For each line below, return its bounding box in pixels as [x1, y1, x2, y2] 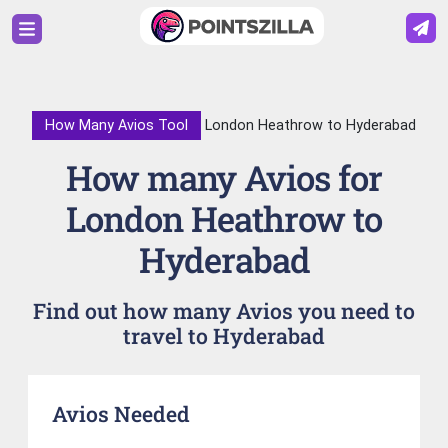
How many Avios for [66, 154, 382, 200]
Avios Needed [52, 400, 190, 429]
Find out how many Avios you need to [33, 296, 415, 325]
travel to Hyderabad [123, 321, 325, 350]
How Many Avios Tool [45, 117, 188, 134]
